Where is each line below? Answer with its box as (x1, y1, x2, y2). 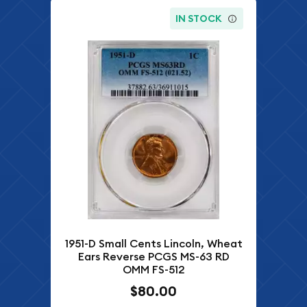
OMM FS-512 (122, 262, 185, 277)
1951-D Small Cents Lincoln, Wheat (64, 236, 243, 251)
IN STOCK (175, 12, 223, 25)
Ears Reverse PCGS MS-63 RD (77, 249, 230, 264)
